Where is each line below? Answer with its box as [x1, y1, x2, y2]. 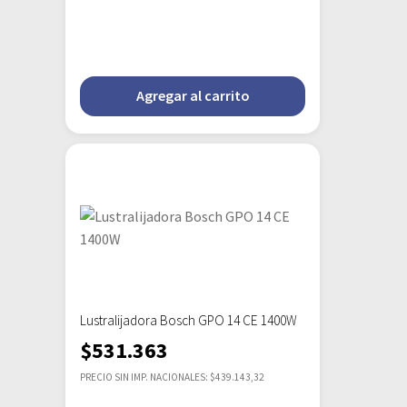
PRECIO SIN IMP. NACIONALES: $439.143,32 [80, 371, 264, 384]
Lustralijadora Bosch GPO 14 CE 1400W [80, 312, 297, 330]
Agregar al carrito [135, 86, 250, 105]
